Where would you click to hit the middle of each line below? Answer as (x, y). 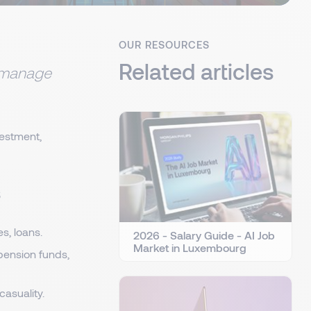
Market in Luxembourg (190, 247)
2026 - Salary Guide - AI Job (204, 235)
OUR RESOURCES (164, 44)
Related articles (196, 71)
